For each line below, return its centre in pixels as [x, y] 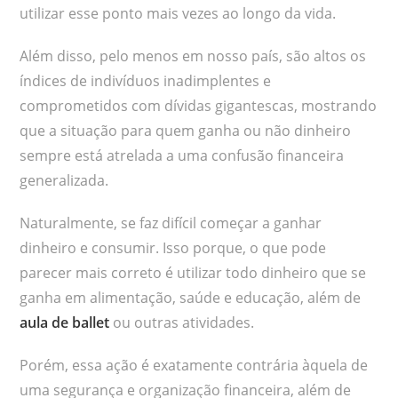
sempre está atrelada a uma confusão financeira [182, 155]
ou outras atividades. [182, 322]
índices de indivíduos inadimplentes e [146, 80]
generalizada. [64, 180]
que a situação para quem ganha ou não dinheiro [186, 130]
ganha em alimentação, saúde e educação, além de [191, 297]
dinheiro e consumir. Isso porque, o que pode [173, 247]
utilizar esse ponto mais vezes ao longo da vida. [178, 13]
